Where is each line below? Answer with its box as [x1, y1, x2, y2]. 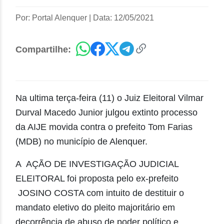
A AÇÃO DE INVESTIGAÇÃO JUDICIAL [15, 158, 178, 169]
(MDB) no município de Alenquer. [15, 136, 147, 146]
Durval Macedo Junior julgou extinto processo [15, 107, 197, 117]
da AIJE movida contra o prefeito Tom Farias [15, 121, 192, 132]
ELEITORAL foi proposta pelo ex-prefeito [15, 173, 178, 183]
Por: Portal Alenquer [15, 13, 87, 22]
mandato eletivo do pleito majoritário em [15, 202, 175, 212]
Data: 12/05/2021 [93, 13, 154, 22]
